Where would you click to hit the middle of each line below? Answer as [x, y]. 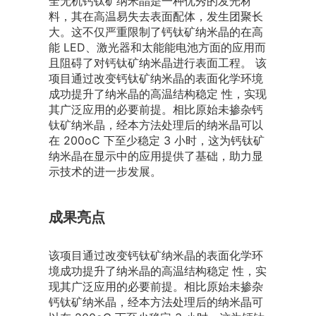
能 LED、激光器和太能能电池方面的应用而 [157, 48]
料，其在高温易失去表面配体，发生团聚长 [156, 17]
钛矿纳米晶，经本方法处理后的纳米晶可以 [156, 125]
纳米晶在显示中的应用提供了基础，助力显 [156, 156]
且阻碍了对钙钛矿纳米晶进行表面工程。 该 [157, 63]
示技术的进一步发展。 [105, 172]
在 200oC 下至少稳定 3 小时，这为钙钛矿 [156, 141]
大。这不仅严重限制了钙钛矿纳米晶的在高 [156, 32]
